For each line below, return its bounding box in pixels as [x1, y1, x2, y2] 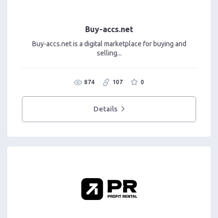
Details [93, 105, 118, 113]
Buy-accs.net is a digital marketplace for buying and [32, 39, 186, 48]
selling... [96, 49, 122, 57]
